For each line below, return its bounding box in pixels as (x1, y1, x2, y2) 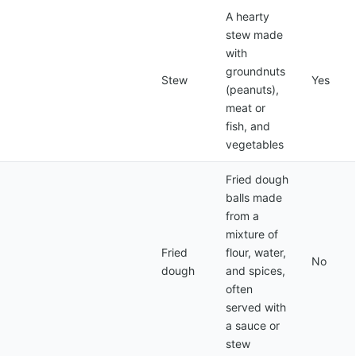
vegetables (226, 137, 284, 151)
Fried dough (226, 172, 288, 186)
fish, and (226, 119, 270, 133)
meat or (226, 101, 265, 114)
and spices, (226, 264, 285, 277)
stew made (226, 28, 283, 41)
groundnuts (226, 64, 285, 78)
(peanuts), (226, 83, 279, 96)
